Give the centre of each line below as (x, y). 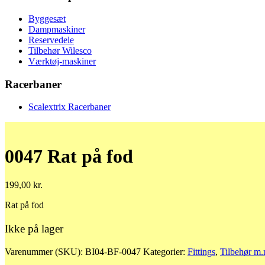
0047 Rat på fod (69, 156)
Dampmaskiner (57, 29)
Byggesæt (47, 19)
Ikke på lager (34, 228)
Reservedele (51, 40)
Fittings (201, 251)
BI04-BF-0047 (113, 251)
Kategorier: (165, 251)
